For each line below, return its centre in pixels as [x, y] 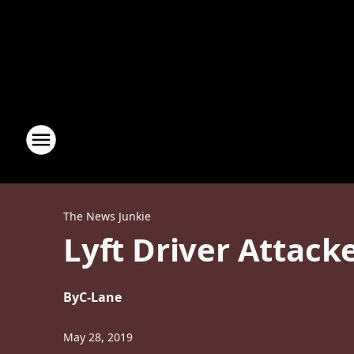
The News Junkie [107, 216]
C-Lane [100, 297]
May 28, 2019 [98, 337]
